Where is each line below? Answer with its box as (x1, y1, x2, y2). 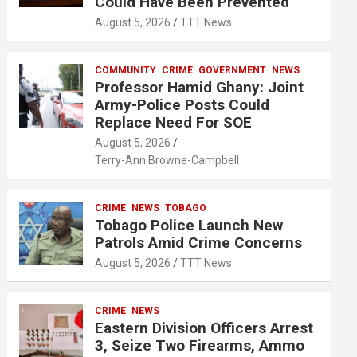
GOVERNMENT (198, 65, 267, 76)
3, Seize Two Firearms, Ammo (95, 336, 305, 355)
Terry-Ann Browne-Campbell (95, 154, 240, 167)
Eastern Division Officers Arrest (95, 319, 314, 337)
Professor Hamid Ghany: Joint (95, 78, 304, 96)
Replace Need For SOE (95, 113, 253, 131)
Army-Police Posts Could (95, 96, 270, 114)
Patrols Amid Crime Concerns (95, 233, 303, 252)
